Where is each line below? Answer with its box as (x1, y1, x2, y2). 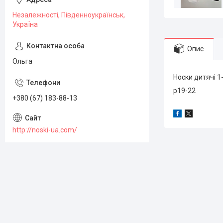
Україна (12, 20, 38, 28)
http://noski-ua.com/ (12, 125, 77, 134)
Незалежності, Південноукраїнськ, (12, 11, 125, 19)
